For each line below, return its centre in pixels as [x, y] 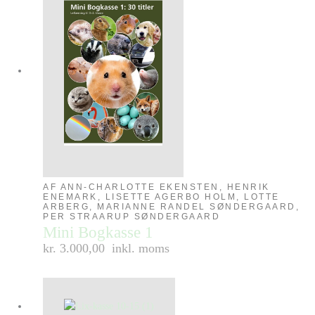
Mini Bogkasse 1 [98, 232]
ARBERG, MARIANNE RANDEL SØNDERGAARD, [172, 206]
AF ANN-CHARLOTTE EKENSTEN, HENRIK [156, 187]
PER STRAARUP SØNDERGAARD [132, 216]
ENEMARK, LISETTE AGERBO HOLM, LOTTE [161, 197]
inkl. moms [141, 248]
